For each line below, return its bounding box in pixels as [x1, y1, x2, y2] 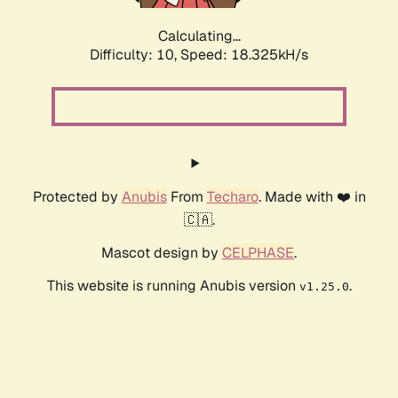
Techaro [206, 187, 259, 207]
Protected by [32, 187, 122, 207]
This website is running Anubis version [46, 276, 299, 296]
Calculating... [157, 27, 241, 46]
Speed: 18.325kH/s [180, 45, 308, 65]
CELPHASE [222, 243, 294, 263]
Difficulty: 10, [90, 45, 180, 65]
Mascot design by [101, 243, 222, 263]
